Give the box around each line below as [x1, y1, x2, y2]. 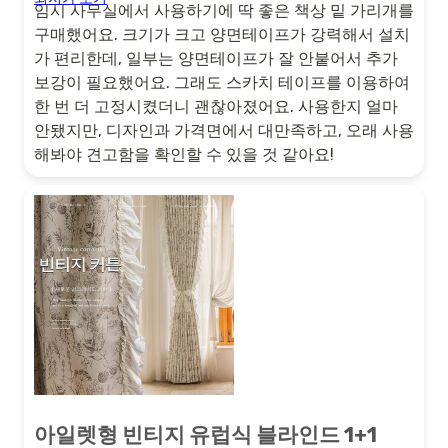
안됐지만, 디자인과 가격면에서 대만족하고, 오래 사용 [34, 120, 414, 140]
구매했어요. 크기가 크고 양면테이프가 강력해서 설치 [34, 24, 410, 44]
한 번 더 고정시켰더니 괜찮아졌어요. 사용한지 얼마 [34, 96, 398, 116]
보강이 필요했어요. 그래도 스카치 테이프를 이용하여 [34, 72, 410, 92]
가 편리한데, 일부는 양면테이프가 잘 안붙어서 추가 [34, 48, 398, 68]
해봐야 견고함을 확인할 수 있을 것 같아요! [34, 144, 334, 164]
